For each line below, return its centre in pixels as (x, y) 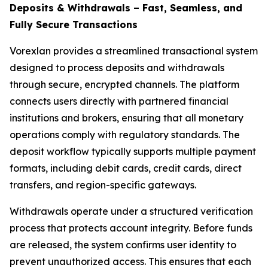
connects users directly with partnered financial (119, 101)
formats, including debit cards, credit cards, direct (126, 168)
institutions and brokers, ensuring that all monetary (127, 118)
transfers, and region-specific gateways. (103, 185)
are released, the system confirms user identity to (123, 245)
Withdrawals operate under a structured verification (131, 211)
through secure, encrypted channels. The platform (124, 85)
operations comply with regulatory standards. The (125, 135)
